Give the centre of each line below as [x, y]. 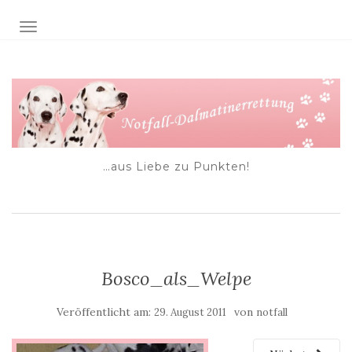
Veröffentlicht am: [105, 312]
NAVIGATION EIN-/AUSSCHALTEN [123, 28]
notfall [272, 313]
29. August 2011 [190, 313]
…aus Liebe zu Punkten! [176, 167]
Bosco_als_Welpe [176, 279]
